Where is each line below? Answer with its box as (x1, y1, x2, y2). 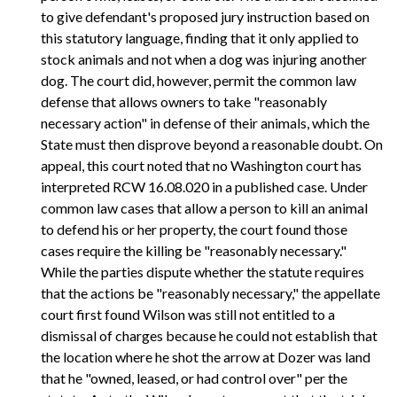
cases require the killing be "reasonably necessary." (41, 241, 346, 259)
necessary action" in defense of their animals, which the (41, 113, 370, 131)
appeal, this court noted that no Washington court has (41, 156, 362, 174)
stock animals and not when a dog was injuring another (41, 50, 367, 67)
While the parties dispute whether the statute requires (41, 262, 364, 280)
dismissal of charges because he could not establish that (41, 326, 378, 344)
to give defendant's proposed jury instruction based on (41, 7, 370, 25)
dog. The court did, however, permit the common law (41, 71, 356, 89)
